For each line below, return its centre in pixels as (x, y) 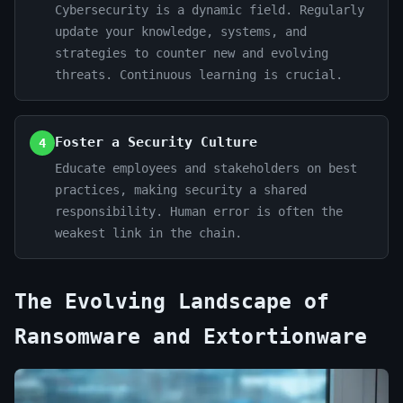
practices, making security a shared (181, 190)
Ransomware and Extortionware (191, 336)
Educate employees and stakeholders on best (206, 168)
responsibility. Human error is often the (199, 211)
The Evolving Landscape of (172, 301)
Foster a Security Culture (156, 142)
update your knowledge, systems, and (181, 31)
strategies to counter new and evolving (192, 53)
